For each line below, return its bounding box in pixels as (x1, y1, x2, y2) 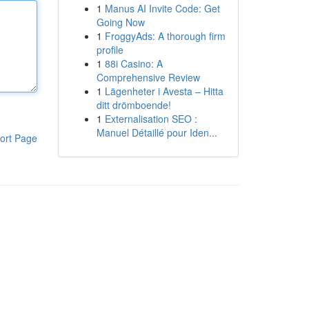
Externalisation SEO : (104, 112, 197, 126)
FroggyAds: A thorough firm (104, 29, 226, 43)
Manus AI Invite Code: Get (104, 1, 220, 15)
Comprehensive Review (96, 70, 200, 84)
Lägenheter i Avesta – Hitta (104, 84, 223, 98)
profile (96, 43, 123, 57)
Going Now (96, 15, 145, 29)
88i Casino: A (104, 57, 163, 70)
